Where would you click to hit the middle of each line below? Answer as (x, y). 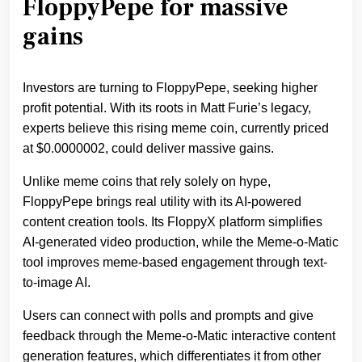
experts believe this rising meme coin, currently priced (176, 128)
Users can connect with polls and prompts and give (168, 316)
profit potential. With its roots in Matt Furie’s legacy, (167, 108)
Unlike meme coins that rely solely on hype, (147, 182)
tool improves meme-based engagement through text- (175, 263)
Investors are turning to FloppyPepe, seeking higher (170, 88)
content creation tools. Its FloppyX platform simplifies (173, 222)
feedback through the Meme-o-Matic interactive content (179, 336)
